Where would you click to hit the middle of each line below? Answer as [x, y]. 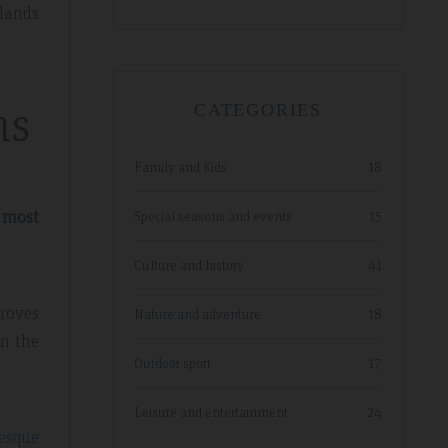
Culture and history [189, 264]
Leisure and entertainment [211, 411]
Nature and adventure [197, 313]
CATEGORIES [258, 110]
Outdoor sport [172, 362]
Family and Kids [180, 166]
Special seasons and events [213, 215]
